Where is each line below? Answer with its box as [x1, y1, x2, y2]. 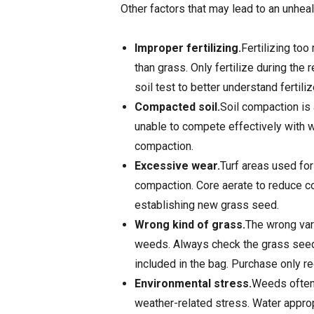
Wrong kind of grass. [135, 218, 245, 232]
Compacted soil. [135, 100, 220, 114]
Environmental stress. [135, 277, 252, 291]
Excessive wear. [135, 159, 220, 173]
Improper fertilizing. [135, 41, 241, 55]
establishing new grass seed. [135, 198, 279, 212]
